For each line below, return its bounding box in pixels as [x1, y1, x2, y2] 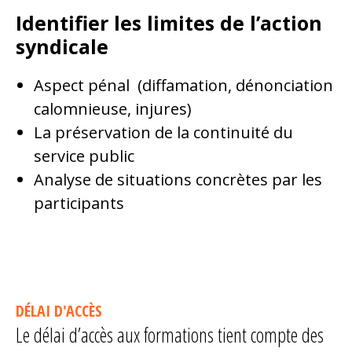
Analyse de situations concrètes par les [33, 169, 322, 190]
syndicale [16, 33, 108, 60]
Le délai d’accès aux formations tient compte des [16, 321, 324, 348]
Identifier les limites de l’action [16, 9, 322, 36]
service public [33, 145, 134, 167]
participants [33, 192, 124, 214]
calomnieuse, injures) [33, 98, 192, 119]
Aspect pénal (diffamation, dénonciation [33, 75, 333, 96]
